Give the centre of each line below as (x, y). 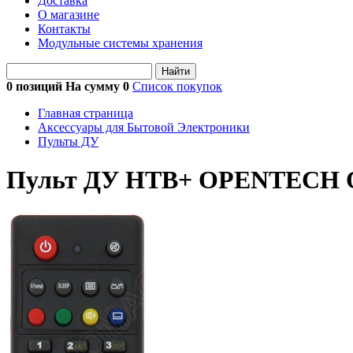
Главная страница (85, 113)
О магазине (69, 15)
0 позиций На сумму (65, 86)
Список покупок (177, 86)
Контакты (64, 29)
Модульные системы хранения (120, 43)
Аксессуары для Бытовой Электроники (144, 127)
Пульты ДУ (68, 141)
